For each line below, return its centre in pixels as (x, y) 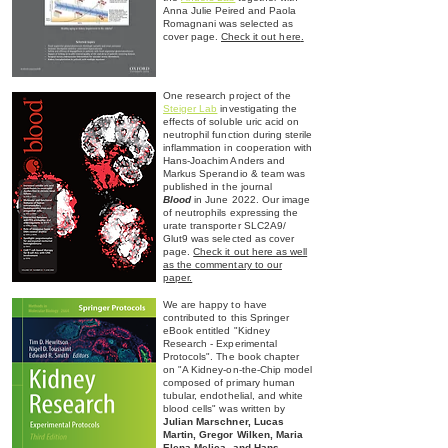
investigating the (257, 108)
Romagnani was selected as (228, 23)
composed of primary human (229, 382)
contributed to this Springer (226, 317)
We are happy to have (215, 304)
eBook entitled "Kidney (216, 330)
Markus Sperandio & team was (234, 173)
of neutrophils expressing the (231, 212)
